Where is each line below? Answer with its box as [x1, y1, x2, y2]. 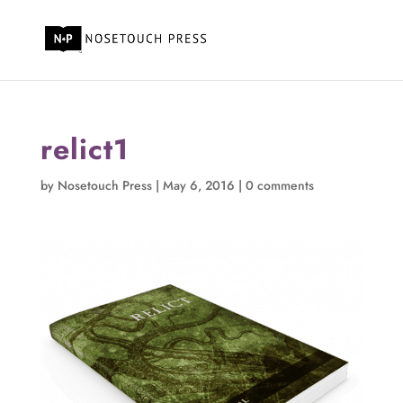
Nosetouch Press [57, 176, 152, 194]
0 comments [245, 176, 314, 194]
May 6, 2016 [162, 176, 235, 194]
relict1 [40, 129, 129, 170]
